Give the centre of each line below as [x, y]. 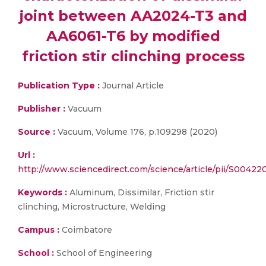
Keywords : [42, 192]
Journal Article [132, 85]
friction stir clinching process [133, 56]
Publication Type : [59, 85]
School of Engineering [103, 253]
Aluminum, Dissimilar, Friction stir [141, 192]
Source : [37, 132]
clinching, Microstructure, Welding [92, 207]
